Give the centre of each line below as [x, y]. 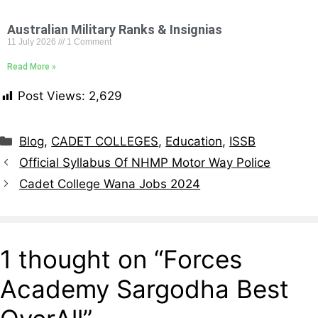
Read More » [32, 66]
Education [194, 141]
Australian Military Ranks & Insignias [115, 29]
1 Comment [88, 42]
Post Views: [51, 96]
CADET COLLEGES [105, 141]
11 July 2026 [33, 42]
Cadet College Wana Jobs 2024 [110, 183]
